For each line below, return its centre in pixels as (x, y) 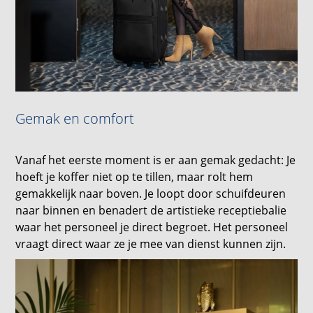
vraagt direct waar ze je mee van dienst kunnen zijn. (151, 244)
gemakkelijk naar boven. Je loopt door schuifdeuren (151, 194)
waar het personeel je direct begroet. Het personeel (152, 227)
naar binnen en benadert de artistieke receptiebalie (151, 211)
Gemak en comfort (75, 119)
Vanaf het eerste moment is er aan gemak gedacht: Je (156, 160)
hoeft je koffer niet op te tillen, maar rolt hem (134, 177)
